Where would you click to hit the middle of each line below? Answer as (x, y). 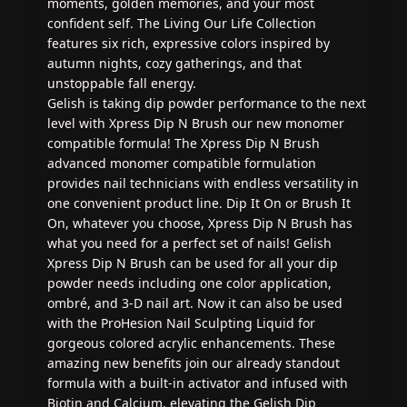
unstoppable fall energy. (122, 84)
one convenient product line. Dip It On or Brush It (199, 203)
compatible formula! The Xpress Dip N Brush (184, 144)
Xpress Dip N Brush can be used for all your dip (193, 263)
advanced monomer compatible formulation (182, 164)
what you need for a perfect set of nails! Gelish (189, 243)
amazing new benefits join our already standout (194, 363)
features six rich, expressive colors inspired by (189, 44)
